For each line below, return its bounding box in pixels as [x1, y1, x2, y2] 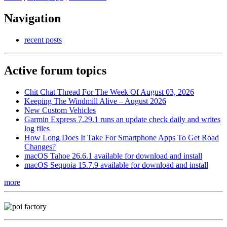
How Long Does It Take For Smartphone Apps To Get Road [24, 133, 219, 142]
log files [24, 124, 50, 133]
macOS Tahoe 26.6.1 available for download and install [24, 151, 202, 160]
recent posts [24, 35, 62, 44]
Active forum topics [4, 63, 106, 77]
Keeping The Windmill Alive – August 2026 [24, 96, 166, 105]
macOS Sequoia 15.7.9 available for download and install [24, 160, 208, 169]
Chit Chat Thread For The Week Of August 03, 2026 [24, 87, 194, 96]
